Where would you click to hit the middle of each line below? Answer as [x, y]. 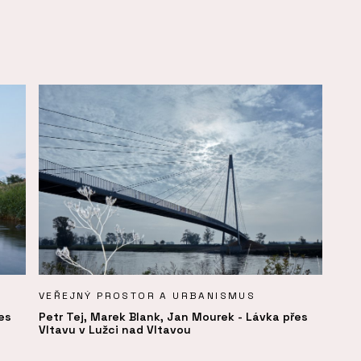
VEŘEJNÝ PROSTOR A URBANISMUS [147, 295]
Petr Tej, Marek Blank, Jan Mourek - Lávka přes [173, 316]
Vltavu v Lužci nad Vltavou [115, 329]
